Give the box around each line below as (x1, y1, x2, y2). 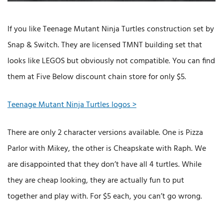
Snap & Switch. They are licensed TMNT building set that (7, 38, 202, 52)
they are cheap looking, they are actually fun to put (7, 174, 184, 187)
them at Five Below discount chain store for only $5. (7, 70, 186, 84)
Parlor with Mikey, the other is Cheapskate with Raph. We (7, 142, 206, 155)
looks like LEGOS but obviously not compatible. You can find (7, 54, 215, 68)
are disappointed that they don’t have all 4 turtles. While (7, 158, 202, 171)
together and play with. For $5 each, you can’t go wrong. (7, 190, 202, 203)
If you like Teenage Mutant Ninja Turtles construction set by (7, 22, 214, 36)
